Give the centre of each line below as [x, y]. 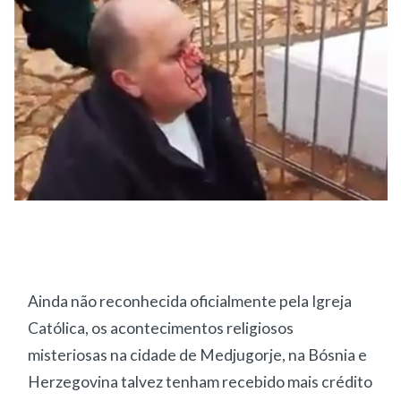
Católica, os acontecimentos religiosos [161, 328]
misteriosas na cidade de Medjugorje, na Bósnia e [198, 355]
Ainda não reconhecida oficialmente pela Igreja [190, 302]
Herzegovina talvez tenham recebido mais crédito [200, 382]
